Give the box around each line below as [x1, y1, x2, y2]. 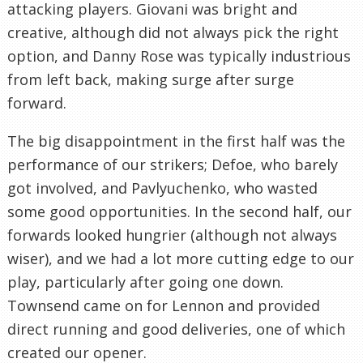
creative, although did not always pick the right [7, 22, 339, 42]
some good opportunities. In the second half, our [7, 201, 352, 221]
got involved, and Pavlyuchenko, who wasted [7, 177, 318, 198]
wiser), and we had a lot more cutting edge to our [7, 248, 354, 268]
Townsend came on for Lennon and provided [7, 295, 320, 315]
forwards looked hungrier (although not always [7, 224, 337, 245]
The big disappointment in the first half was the [7, 130, 345, 151]
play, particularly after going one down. [7, 271, 284, 292]
